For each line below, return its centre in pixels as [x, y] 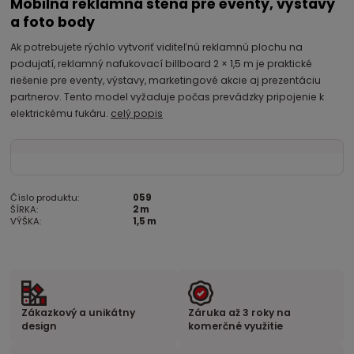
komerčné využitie [235, 326]
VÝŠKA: [26, 222]
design [40, 326]
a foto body [53, 23]
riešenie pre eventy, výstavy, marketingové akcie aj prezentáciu [166, 80]
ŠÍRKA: [24, 210]
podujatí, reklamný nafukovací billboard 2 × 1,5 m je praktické [162, 63]
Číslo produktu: [45, 198]
